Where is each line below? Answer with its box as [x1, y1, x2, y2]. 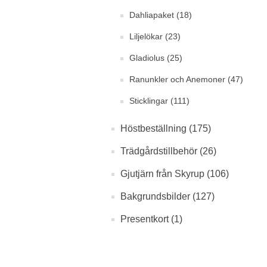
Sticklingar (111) [129, 96, 190, 105]
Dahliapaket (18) [129, 10, 192, 20]
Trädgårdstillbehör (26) [120, 146, 216, 156]
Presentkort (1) [120, 214, 182, 224]
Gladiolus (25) [129, 53, 182, 63]
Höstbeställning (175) [120, 123, 211, 133]
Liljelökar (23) [129, 32, 181, 41]
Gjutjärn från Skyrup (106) [120, 169, 229, 179]
